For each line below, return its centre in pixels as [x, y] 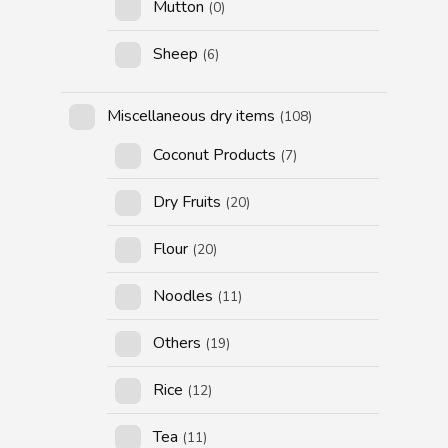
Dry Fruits [187, 202]
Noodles [183, 296]
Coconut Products [215, 155]
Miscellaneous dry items [191, 116]
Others [177, 343]
